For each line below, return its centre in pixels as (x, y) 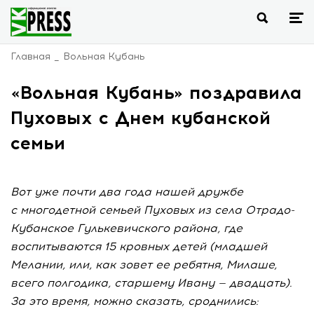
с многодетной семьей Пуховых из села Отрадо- (152, 210)
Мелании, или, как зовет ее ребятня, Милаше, (144, 265)
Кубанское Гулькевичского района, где (127, 228)
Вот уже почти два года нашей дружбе (127, 192)
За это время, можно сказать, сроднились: (135, 301)
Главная (30, 56)
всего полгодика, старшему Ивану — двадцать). (151, 283)
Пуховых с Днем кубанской (141, 118)
